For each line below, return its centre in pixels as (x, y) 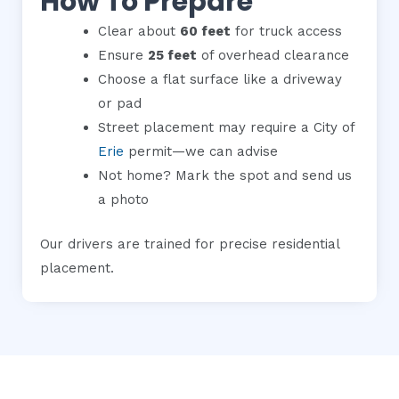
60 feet (205, 32)
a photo (123, 200)
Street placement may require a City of (226, 128)
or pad (120, 104)
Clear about (139, 32)
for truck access (286, 32)
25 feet (172, 56)
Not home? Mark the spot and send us (225, 176)
